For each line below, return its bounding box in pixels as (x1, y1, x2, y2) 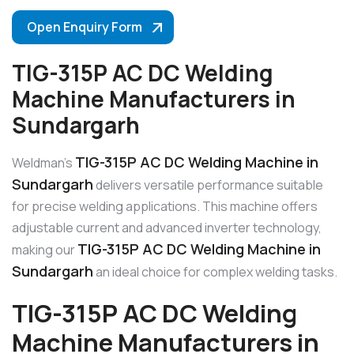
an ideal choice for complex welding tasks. (93, 263, 337, 281)
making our (12, 241, 77, 259)
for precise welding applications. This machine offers (12, 198, 318, 216)
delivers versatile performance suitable (93, 176, 323, 194)
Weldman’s (12, 154, 75, 172)
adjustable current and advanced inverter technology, (12, 219, 322, 237)
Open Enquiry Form (27, 18, 142, 36)
